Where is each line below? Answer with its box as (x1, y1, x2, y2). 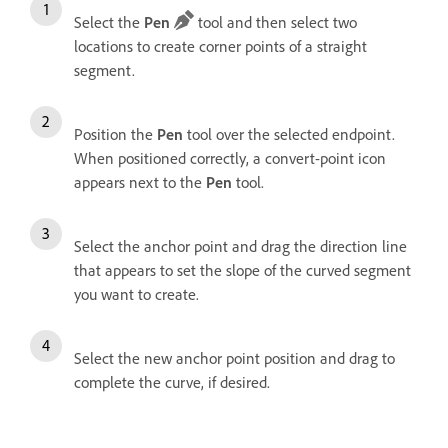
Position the (74, 123, 157, 144)
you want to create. (74, 283, 199, 304)
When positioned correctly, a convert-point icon (74, 147, 386, 168)
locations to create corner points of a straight (74, 35, 367, 56)
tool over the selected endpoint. (183, 123, 395, 144)
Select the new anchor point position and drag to (74, 347, 395, 368)
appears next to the (74, 171, 206, 192)
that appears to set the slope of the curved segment (74, 259, 411, 280)
